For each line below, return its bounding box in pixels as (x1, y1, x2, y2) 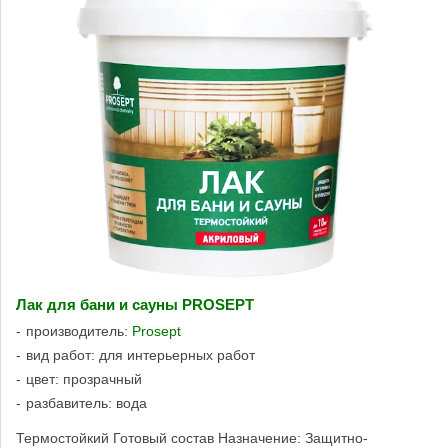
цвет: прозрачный (26, 370, 142, 387)
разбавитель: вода (26, 394, 147, 411)
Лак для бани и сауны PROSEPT (16, 296, 254, 313)
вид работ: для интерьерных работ (26, 346, 255, 363)
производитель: (26, 322, 132, 339)
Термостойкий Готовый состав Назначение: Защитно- (16, 429, 368, 446)
